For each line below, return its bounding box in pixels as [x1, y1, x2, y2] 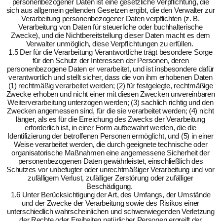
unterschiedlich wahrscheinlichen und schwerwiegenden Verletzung [6, 207, 215, 216]
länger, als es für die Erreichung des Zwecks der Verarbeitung [16, 115, 205, 123]
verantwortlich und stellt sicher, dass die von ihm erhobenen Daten [8, 73, 213, 81]
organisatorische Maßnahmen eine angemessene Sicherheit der [11, 148, 210, 157]
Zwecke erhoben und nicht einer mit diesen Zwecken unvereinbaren [6, 90, 215, 98]
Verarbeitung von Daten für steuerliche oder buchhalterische [18, 23, 203, 31]
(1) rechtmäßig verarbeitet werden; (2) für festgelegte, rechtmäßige [8, 81, 213, 90]
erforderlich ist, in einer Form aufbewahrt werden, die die [24, 123, 197, 132]
